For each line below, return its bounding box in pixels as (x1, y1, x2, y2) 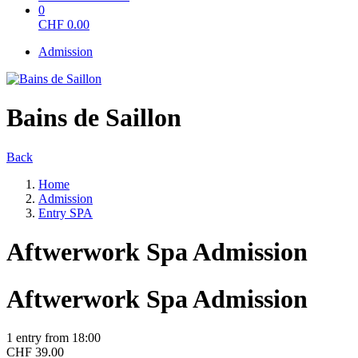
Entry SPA (38, 205, 93, 220)
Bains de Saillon (6, 103, 181, 133)
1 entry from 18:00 (6, 331, 101, 345)
